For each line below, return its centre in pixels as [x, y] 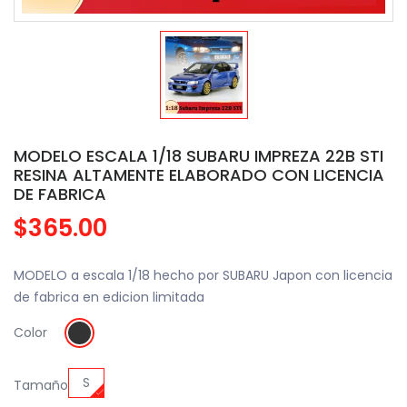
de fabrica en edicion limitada [109, 297]
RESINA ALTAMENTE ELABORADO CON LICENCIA [199, 174]
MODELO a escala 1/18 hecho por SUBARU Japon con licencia [203, 275]
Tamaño [41, 385]
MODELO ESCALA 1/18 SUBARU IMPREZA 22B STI [199, 155]
